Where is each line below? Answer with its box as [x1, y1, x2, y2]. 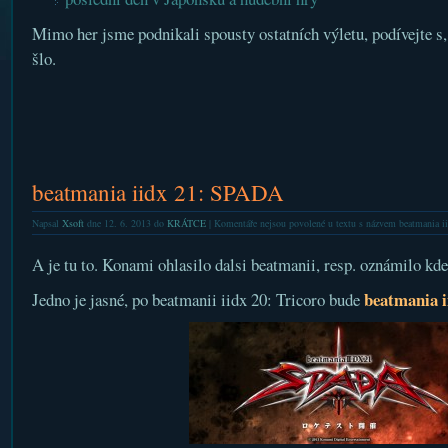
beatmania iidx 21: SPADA [31, 177, 284, 207]
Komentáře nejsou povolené [213, 216, 325, 230]
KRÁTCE [166, 216, 206, 230]
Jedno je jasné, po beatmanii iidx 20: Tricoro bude [31, 288, 360, 311]
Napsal [31, 216, 62, 230]
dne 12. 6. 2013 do [83, 216, 167, 230]
